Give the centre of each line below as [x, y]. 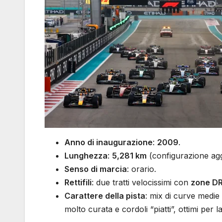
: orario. [141, 169]
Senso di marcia [96, 169]
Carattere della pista [105, 196]
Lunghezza [86, 156]
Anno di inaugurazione [109, 142]
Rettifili [78, 183]
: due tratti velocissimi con [141, 183]
